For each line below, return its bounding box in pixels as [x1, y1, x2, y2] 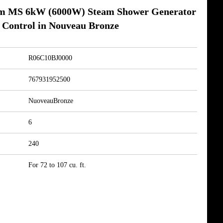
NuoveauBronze [28, 97, 73, 105]
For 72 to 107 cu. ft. [28, 161, 86, 169]
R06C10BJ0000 [28, 54, 72, 62]
